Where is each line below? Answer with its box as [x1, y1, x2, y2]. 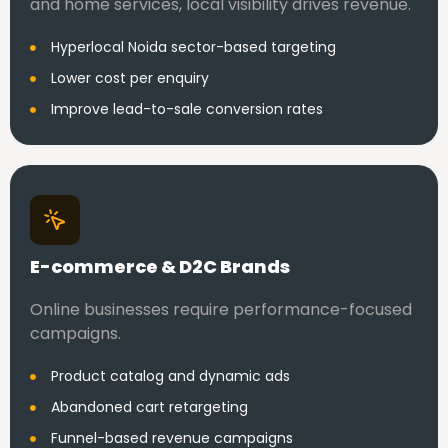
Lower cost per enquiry [51, 68, 209, 88]
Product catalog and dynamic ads [51, 366, 290, 386]
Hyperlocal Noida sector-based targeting [51, 37, 336, 57]
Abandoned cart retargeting [51, 397, 248, 417]
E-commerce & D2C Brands [30, 254, 290, 279]
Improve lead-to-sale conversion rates [51, 99, 323, 119]
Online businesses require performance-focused [30, 298, 412, 321]
